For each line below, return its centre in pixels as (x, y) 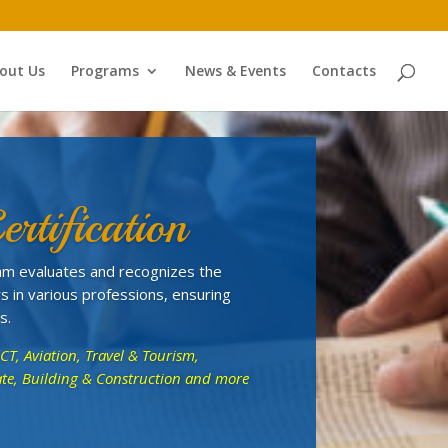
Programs (105, 70)
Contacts (344, 70)
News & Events (235, 70)
